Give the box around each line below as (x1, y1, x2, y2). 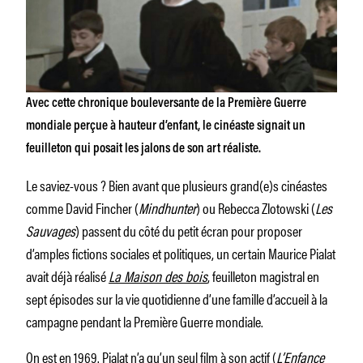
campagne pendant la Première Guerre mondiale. (26, 310, 263, 331)
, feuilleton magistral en (207, 264, 319, 286)
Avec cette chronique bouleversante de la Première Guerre (26, 96, 306, 110)
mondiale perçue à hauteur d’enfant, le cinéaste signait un (26, 119, 305, 133)
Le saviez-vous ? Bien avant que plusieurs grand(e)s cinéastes (26, 173, 327, 195)
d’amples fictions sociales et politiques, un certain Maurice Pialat (26, 241, 335, 263)
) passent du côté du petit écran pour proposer (75, 219, 302, 241)
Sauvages (26, 219, 75, 241)
